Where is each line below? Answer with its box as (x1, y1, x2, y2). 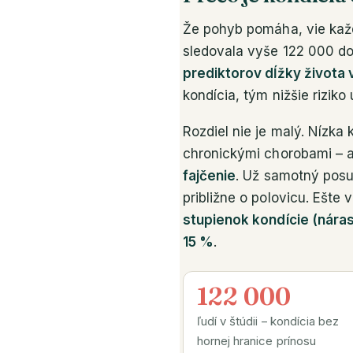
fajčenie (183, 167, 236, 184)
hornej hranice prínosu (197, 333, 316, 348)
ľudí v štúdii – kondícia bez (197, 314, 340, 329)
